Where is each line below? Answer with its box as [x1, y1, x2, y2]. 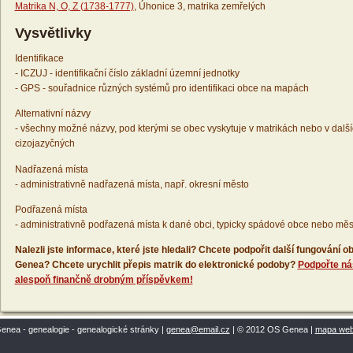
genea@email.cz [165, 325, 230, 335]
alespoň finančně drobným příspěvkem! [14, 273, 193, 285]
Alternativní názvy [14, 108, 91, 120]
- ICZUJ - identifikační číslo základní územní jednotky [14, 68, 240, 80]
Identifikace [14, 53, 64, 65]
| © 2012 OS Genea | [229, 325, 315, 335]
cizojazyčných [14, 138, 75, 150]
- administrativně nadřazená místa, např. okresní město [14, 178, 249, 190]
